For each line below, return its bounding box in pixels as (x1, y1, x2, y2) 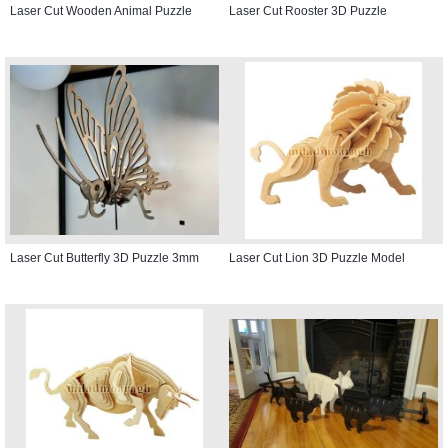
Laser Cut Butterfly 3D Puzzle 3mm (10, 250, 199, 265)
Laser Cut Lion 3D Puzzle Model (229, 250, 405, 265)
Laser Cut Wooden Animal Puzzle (10, 3, 192, 18)
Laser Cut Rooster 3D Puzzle (229, 3, 387, 18)
